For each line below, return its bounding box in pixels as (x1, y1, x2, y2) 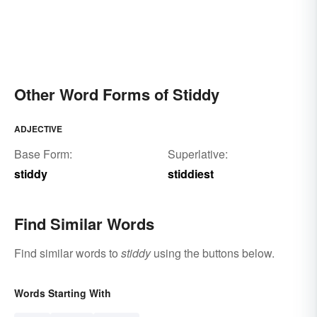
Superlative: (167, 145, 228, 162)
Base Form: (14, 145, 72, 162)
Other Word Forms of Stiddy (14, 82, 219, 105)
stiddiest (167, 165, 214, 182)
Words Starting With (14, 285, 111, 300)
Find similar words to (14, 244, 121, 261)
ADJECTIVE (14, 122, 62, 135)
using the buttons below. (151, 244, 275, 261)
